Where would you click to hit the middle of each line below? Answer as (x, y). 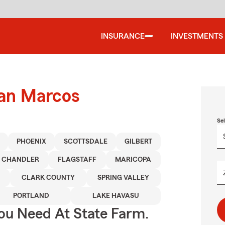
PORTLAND (31, 196)
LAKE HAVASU (116, 196)
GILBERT (138, 142)
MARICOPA (133, 160)
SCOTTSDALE (85, 142)
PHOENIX (32, 142)
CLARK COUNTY (48, 178)
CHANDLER (21, 160)
